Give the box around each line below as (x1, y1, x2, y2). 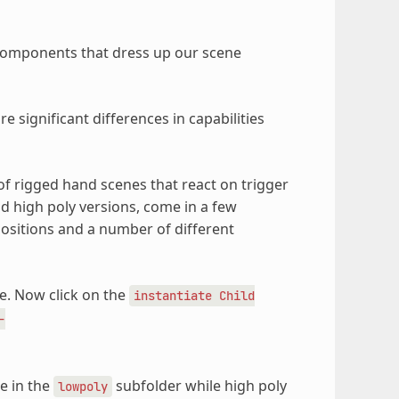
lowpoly (57, 379, 108, 395)
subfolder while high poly (111, 376, 287, 396)
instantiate (133, 288, 212, 305)
